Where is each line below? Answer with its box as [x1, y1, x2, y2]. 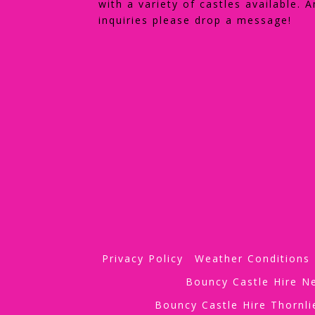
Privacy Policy [102, 251, 184, 265]
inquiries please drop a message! [98, 13, 292, 27]
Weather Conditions [195, 251, 310, 265]
